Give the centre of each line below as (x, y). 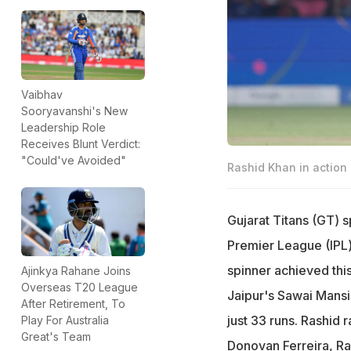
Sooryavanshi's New (74, 110)
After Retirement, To (73, 304)
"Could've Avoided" (74, 160)
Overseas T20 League (80, 288)
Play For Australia (65, 320)
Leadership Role (63, 127)
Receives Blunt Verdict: (81, 143)
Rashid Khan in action (287, 167)
